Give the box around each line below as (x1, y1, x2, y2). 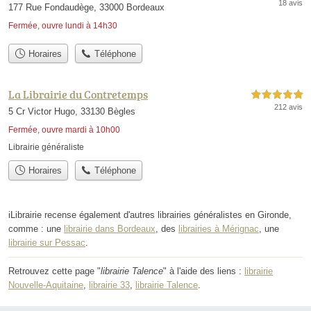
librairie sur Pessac (8, 237, 85, 248)
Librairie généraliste (8, 142, 84, 153)
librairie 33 (89, 279, 130, 290)
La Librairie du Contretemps (8, 87, 148, 103)
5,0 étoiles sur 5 (251, 91, 303, 99)
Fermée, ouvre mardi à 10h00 (8, 125, 120, 135)
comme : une (8, 223, 64, 234)
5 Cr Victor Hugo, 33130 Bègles (8, 106, 135, 117)
